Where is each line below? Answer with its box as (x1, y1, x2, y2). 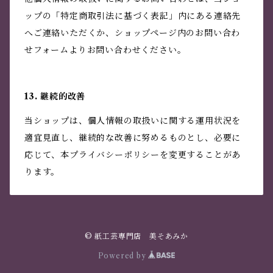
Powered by (97, 251, 149, 261)
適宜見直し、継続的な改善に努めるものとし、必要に (24, 132, 241, 144)
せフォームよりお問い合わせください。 (24, 44, 186, 56)
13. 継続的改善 (24, 91, 86, 102)
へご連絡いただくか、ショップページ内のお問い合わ (24, 27, 241, 39)
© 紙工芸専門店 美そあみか (84, 232, 189, 241)
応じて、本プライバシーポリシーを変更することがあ (24, 149, 241, 161)
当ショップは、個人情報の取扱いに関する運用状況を (24, 115, 241, 127)
